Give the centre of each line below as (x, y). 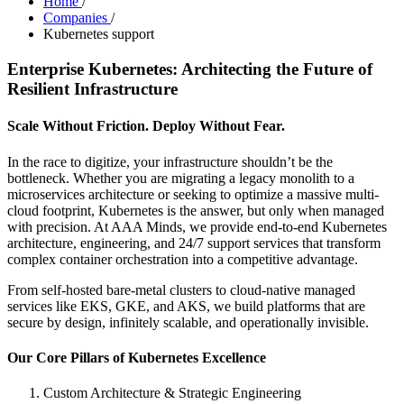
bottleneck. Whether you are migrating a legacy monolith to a (181, 178)
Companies (77, 18)
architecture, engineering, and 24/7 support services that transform (194, 243)
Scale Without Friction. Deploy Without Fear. (146, 126)
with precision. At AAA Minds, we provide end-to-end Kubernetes (197, 226)
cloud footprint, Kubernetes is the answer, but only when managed (196, 210)
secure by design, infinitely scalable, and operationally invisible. (188, 322)
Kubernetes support (99, 34)
